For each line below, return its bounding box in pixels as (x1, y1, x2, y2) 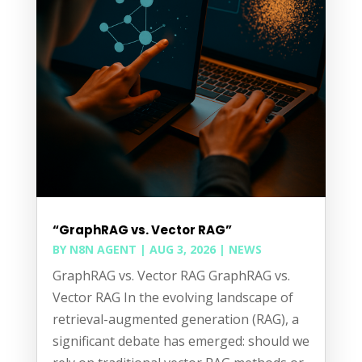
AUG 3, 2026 (149, 242, 216, 258)
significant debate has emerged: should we (52, 332, 309, 351)
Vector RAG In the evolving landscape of (52, 288, 293, 307)
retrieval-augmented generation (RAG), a (52, 310, 299, 329)
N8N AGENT (69, 242, 137, 258)
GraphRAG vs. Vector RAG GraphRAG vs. (52, 267, 290, 285)
